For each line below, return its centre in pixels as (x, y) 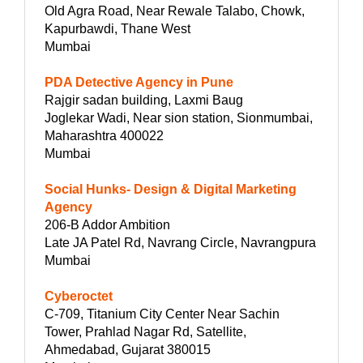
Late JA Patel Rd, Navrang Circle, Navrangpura (180, 242)
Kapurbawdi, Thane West (117, 28)
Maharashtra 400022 (104, 135)
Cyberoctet (79, 296)
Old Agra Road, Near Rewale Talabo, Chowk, (175, 11)
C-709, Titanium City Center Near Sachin (162, 314)
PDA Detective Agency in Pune (139, 82)
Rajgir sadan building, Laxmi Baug (144, 100)
